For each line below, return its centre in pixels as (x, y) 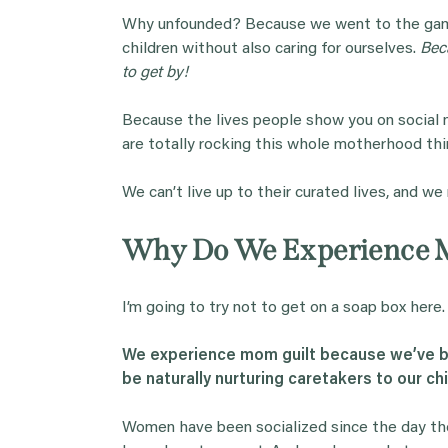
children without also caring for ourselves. (271, 48)
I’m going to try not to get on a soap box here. (283, 307)
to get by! (155, 72)
